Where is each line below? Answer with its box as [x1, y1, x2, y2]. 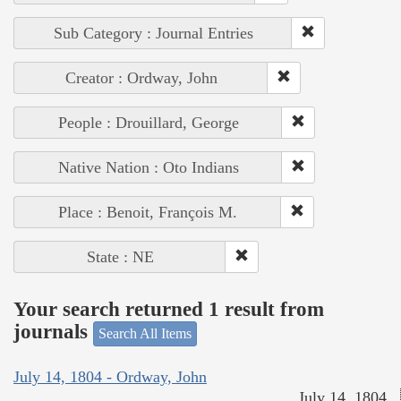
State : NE [86, 247, 154, 266]
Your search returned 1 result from [13, 298, 324, 321]
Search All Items [98, 325, 192, 341]
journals [13, 320, 93, 344]
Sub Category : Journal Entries [53, 23, 253, 42]
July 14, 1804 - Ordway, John [13, 368, 207, 387]
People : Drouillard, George [57, 113, 239, 132]
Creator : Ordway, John [64, 68, 218, 87]
